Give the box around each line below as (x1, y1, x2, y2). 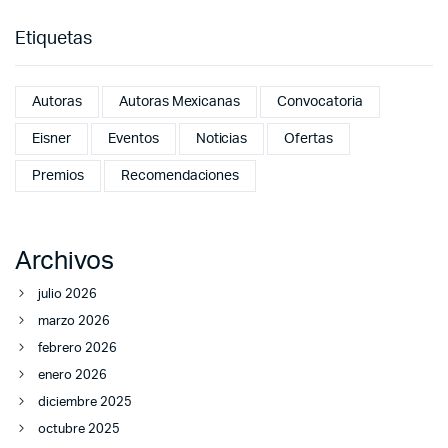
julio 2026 (38, 288, 97, 302)
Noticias (195, 131, 248, 146)
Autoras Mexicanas (118, 94, 241, 109)
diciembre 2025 (38, 396, 132, 410)
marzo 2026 (38, 315, 110, 329)
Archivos (15, 249, 114, 275)
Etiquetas (15, 30, 92, 49)
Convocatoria (277, 94, 363, 109)
